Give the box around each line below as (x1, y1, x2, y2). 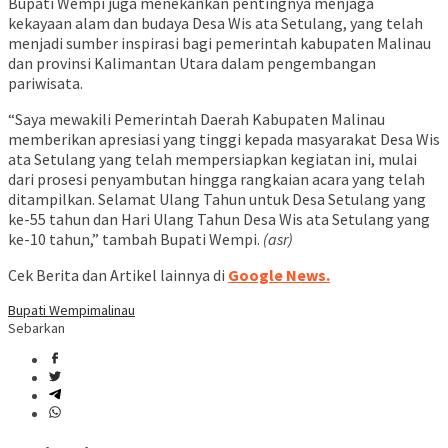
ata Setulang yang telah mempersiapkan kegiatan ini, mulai (8, 149, 417, 170)
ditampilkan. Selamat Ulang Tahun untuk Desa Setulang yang (8, 189, 426, 210)
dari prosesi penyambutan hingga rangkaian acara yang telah (8, 169, 425, 190)
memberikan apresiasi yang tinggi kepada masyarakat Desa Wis (8, 129, 440, 150)
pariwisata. (8, 73, 83, 94)
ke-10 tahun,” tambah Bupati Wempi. (8, 229, 263, 250)
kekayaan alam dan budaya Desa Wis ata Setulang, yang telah (8, 13, 423, 34)
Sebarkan (8, 319, 65, 338)
